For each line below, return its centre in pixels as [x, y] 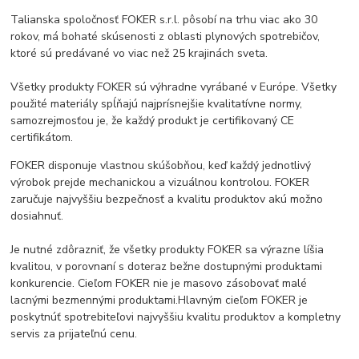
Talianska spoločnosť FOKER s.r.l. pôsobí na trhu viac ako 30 [164, 20]
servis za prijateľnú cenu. [74, 334]
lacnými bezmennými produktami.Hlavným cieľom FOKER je [159, 301]
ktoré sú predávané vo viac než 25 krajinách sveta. [139, 54]
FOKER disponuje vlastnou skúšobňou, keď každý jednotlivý [161, 166]
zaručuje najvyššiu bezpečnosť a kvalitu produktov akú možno [167, 200]
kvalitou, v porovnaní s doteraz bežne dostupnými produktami [167, 267]
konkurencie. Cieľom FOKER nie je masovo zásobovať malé [159, 284]
